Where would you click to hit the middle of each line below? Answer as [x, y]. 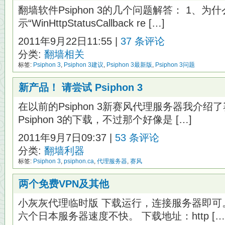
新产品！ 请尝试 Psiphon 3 [81, 87]
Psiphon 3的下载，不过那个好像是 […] [105, 120]
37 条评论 [143, 41]
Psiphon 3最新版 [129, 65]
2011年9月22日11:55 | [69, 41]
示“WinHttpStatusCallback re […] [91, 23]
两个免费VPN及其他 [64, 184]
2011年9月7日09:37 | [67, 138]
